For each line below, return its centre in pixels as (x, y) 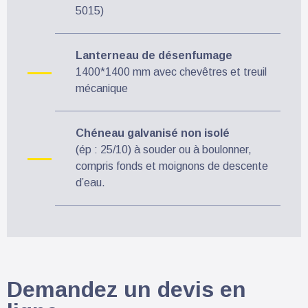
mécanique (102, 88)
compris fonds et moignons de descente (172, 166)
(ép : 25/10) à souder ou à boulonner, (164, 149)
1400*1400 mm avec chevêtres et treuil (171, 71)
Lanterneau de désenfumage (154, 55)
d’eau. (90, 182)
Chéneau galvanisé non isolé (153, 133)
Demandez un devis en (126, 289)
